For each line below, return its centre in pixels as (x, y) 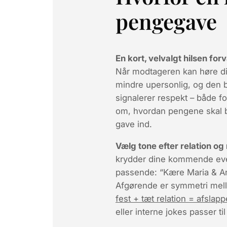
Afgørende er (143, 185)
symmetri (189, 185)
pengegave (166, 21)
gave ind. (134, 124)
